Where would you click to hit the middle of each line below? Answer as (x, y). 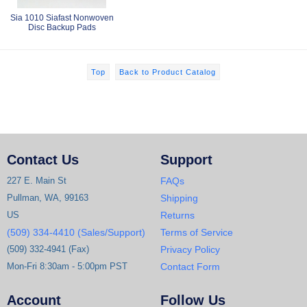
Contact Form (190, 267)
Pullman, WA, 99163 (48, 198)
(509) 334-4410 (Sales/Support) (76, 232)
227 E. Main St (37, 181)
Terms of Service (197, 232)
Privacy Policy (190, 249)
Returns (177, 215)
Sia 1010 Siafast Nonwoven (62, 17)
